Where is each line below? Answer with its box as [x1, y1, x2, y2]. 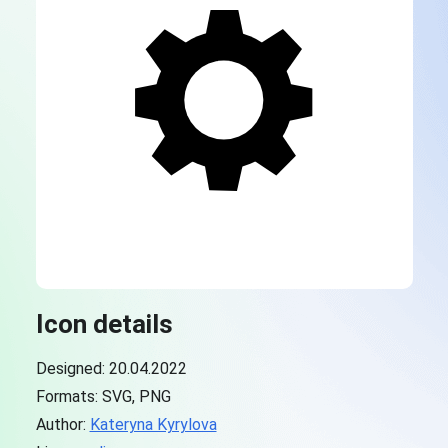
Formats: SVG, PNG [35, 387, 171, 406]
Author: [35, 415, 90, 434]
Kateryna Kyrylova [89, 415, 217, 434]
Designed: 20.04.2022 [35, 359, 187, 378]
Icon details [35, 309, 173, 339]
